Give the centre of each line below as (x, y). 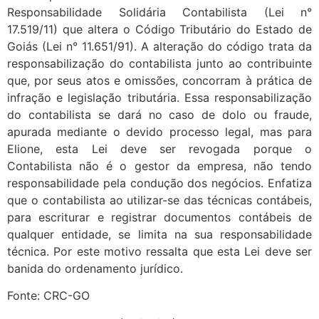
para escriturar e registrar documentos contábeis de (159, 217)
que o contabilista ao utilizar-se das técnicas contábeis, (159, 200)
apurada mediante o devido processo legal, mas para (159, 131)
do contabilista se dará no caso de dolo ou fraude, (159, 114)
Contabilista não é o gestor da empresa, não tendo (159, 166)
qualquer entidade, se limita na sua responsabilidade (159, 234)
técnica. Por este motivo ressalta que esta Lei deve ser (159, 251)
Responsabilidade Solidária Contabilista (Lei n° (159, 12)
